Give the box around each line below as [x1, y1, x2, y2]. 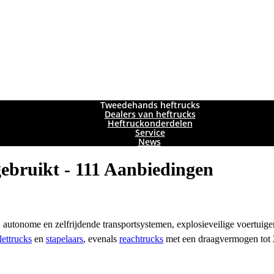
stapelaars [46, 234, 83, 245]
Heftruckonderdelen [107, 117, 193, 130]
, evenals [83, 234, 119, 245]
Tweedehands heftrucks [100, 99, 200, 111]
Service [135, 127, 165, 139]
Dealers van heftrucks [104, 108, 196, 120]
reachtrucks [119, 234, 163, 245]
